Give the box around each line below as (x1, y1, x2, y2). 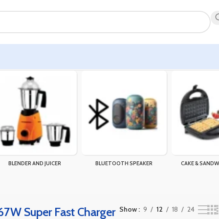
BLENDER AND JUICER (8, 160, 61, 167)
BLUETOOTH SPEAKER (95, 160, 153, 167)
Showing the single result (11, 60, 87, 69)
